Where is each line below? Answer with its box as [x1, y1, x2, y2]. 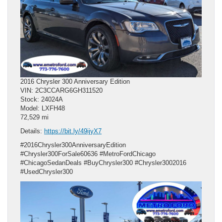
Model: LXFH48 [20, 104, 65, 112]
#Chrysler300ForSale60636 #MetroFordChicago [20, 150, 156, 158]
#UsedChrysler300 [20, 167, 75, 175]
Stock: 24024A [20, 95, 63, 103]
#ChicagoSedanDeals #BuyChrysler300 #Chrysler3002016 [20, 159, 186, 166]
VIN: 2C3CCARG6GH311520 [20, 86, 103, 94]
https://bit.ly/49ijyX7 [44, 127, 102, 135]
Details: [20, 127, 44, 135]
